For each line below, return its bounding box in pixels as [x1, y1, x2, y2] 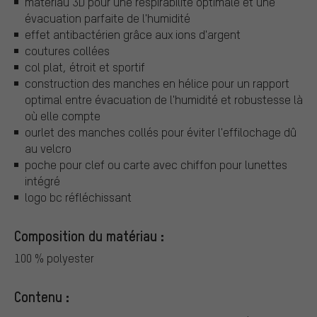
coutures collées [25, 43, 110, 59]
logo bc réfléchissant [25, 190, 132, 205]
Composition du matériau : [14, 226, 164, 246]
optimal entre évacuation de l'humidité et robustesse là [25, 92, 303, 108]
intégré [25, 173, 60, 189]
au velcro [25, 141, 71, 156]
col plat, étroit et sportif [25, 59, 145, 75]
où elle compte [25, 108, 100, 124]
